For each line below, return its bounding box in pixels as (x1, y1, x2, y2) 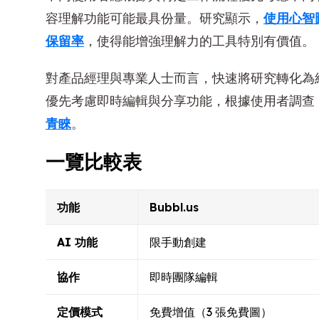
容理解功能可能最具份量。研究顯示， (46, 9, 263, 26)
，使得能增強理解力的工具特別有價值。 (84, 32, 315, 49)
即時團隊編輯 (150, 269, 218, 284)
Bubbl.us (150, 199, 199, 214)
